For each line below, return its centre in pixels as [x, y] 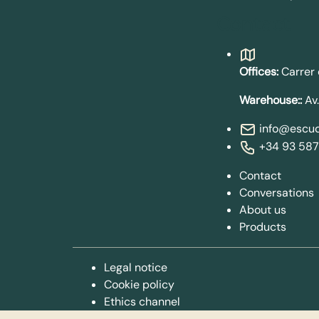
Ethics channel [142, 301]
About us [263, 209]
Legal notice [136, 267]
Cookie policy [139, 284]
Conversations [277, 192]
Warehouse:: [271, 100]
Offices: [259, 71]
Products [263, 226]
